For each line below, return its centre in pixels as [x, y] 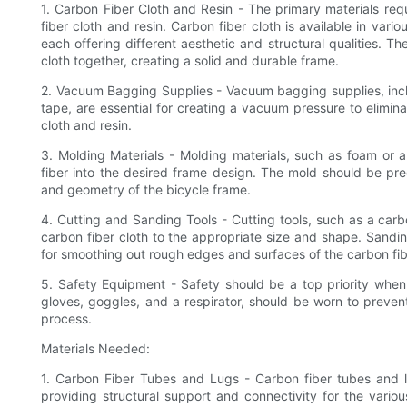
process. [66, 319]
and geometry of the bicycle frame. [146, 190]
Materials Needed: [95, 349]
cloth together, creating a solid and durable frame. [190, 61]
